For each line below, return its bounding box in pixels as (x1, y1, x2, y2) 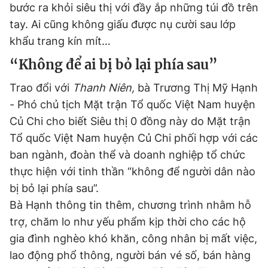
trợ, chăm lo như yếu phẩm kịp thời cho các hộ (10, 215, 246, 228)
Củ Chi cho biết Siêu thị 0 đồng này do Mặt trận (10, 115, 251, 127)
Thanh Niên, (72, 81, 138, 94)
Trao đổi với (10, 81, 72, 94)
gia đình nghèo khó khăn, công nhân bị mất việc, (10, 232, 257, 245)
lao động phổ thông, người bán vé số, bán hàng (10, 249, 251, 261)
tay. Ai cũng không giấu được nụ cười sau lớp (10, 18, 236, 31)
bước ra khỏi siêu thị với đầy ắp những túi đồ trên (10, 1, 258, 14)
